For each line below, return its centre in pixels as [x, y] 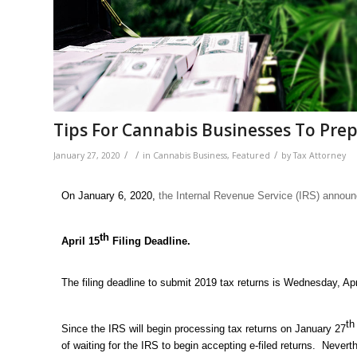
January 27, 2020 [87, 155]
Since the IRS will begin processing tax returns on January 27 [204, 328]
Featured [251, 155]
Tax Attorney [320, 155]
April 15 [80, 241]
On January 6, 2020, [110, 195]
